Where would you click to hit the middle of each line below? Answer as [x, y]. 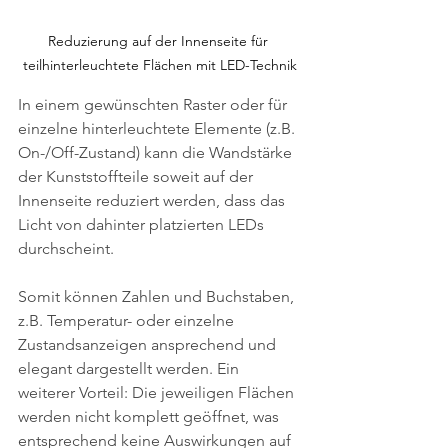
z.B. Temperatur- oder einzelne [128, 320]
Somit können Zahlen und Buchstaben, [158, 296]
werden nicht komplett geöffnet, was [150, 416]
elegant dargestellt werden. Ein [130, 368]
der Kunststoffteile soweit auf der [137, 176]
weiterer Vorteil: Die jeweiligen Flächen [158, 392]
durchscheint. [66, 248]
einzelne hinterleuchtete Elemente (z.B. [158, 128]
